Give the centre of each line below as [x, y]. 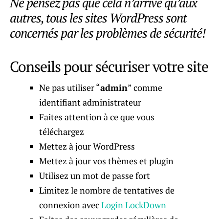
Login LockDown [134, 205]
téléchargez [62, 131]
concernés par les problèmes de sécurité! [108, 33]
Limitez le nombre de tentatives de [107, 190]
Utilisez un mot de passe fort [95, 175]
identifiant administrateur [90, 102]
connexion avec [70, 205]
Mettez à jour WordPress [87, 146]
